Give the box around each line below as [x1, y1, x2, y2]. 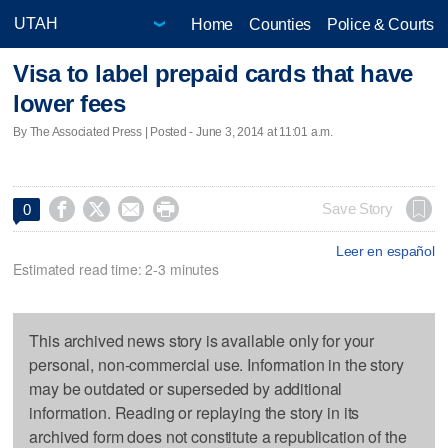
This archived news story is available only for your [29, 328, 375, 352]
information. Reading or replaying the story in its [29, 400, 360, 424]
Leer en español [335, 242, 435, 259]
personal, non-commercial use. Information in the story [29, 352, 404, 376]
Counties [249, 15, 311, 33]
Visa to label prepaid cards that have [13, 60, 413, 88]
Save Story [322, 200, 393, 217]
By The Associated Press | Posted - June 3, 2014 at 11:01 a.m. [13, 124, 333, 139]
